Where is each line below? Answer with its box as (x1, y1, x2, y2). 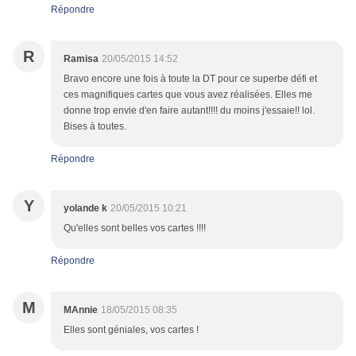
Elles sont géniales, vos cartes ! (64, 324, 199, 336)
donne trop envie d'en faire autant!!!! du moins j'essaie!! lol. (64, 105, 315, 117)
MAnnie (64, 304, 98, 316)
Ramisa (64, 53, 99, 65)
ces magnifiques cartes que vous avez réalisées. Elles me (64, 89, 312, 101)
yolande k (64, 203, 107, 215)
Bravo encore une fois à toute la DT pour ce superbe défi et (64, 73, 317, 85)
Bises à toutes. (64, 121, 126, 133)
